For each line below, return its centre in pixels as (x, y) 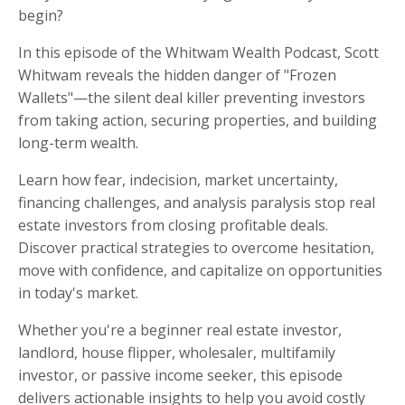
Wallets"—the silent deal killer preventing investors (192, 97)
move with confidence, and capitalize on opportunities (200, 270)
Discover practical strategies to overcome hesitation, (196, 247)
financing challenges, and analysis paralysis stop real (197, 202)
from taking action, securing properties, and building (198, 120)
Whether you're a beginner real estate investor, (180, 330)
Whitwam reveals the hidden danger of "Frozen (177, 75)
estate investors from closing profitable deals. (173, 225)
